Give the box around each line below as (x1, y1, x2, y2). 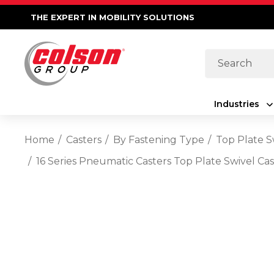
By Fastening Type (113, 134, 204, 146)
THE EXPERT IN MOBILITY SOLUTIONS (31, 12, 194, 22)
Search (204, 53, 239, 64)
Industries (213, 98, 259, 109)
